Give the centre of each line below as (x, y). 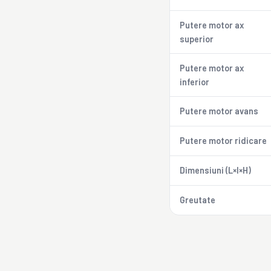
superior (197, 39)
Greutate (198, 200)
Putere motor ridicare (223, 141)
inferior (194, 82)
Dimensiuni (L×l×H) (215, 170)
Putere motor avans (219, 111)
